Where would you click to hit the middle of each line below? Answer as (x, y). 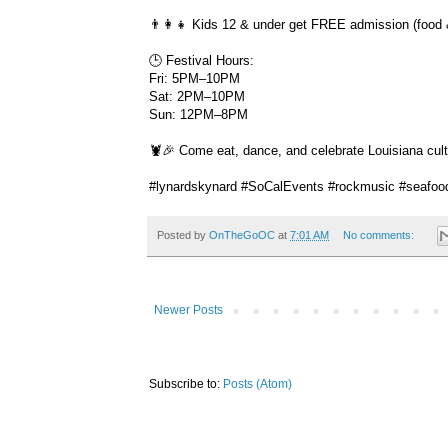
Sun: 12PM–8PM (198, 114)
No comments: (379, 234)
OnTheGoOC (242, 234)
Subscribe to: (186, 384)
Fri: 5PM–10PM (194, 78)
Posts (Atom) (257, 384)
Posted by (183, 234)
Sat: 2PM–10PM (197, 96)
